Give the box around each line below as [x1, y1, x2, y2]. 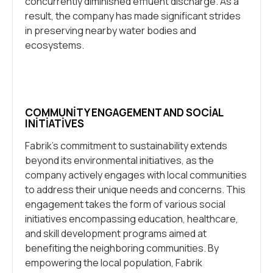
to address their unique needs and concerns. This [25, 183, 246, 197]
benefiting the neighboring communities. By [25, 241, 219, 255]
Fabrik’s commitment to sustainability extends [25, 139, 227, 153]
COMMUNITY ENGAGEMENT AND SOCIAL [25, 105, 223, 120]
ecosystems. [25, 38, 84, 52]
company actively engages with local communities [25, 168, 247, 182]
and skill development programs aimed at [25, 227, 207, 241]
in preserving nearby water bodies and [25, 24, 196, 38]
